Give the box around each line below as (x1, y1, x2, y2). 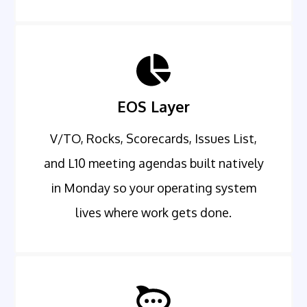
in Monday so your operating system (51, 180, 256, 196)
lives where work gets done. (75, 205, 232, 221)
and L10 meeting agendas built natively (43, 156, 264, 171)
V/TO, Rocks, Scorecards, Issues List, (50, 131, 257, 147)
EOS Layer (117, 97, 190, 116)
